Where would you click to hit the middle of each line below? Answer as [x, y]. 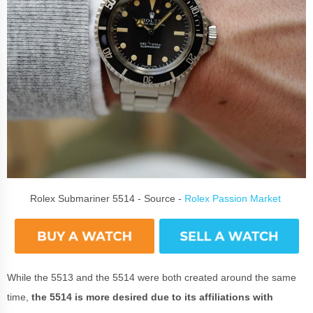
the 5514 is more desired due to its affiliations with [152, 297]
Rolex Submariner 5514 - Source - [107, 199]
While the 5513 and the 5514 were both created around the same [152, 278]
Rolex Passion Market [234, 199]
